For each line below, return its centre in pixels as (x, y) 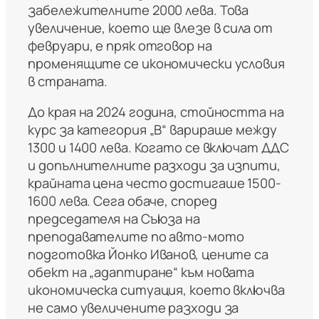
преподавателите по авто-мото (136, 237)
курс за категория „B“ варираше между (152, 130)
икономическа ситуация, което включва (156, 290)
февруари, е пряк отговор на (120, 45)
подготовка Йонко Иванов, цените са (148, 255)
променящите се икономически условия (156, 63)
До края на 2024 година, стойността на (156, 112)
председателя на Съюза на (114, 219)
